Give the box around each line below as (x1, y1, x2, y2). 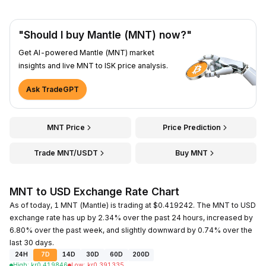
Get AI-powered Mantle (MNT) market (18, 47, 154, 57)
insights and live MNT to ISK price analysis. (18, 61, 168, 70)
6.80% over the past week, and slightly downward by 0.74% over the (9, 225, 252, 235)
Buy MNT (175, 148, 208, 157)
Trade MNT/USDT (34, 148, 99, 157)
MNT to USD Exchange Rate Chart (9, 185, 179, 198)
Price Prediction (162, 122, 221, 132)
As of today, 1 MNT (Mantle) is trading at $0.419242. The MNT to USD (9, 200, 256, 210)
